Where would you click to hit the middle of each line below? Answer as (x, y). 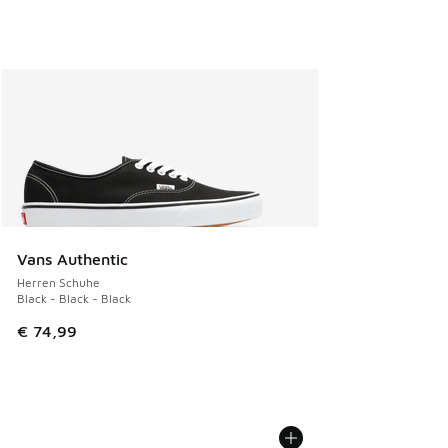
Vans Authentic (72, 258)
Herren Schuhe (58, 282)
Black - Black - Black (74, 298)
